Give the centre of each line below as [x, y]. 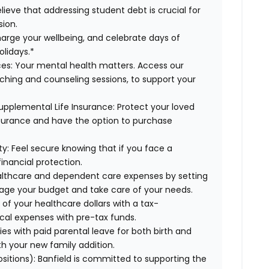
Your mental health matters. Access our [98, 66]
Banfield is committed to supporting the [122, 259]
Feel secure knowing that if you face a [91, 149]
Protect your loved [155, 107]
